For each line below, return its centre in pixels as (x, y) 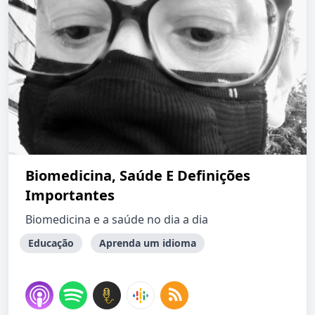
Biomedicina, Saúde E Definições (138, 175)
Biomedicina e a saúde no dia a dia (117, 219)
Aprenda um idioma (148, 243)
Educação (51, 243)
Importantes (70, 195)
